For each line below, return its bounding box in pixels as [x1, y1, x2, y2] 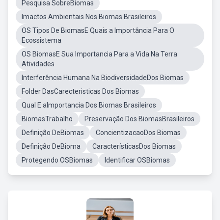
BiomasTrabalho [22, 115, 73, 123]
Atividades [22, 60, 55, 68]
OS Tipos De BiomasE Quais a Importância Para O [22, 27, 174, 34]
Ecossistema [22, 36, 61, 44]
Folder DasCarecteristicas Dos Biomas [22, 87, 139, 95]
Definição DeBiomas [22, 129, 84, 137]
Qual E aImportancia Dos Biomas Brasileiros [22, 101, 156, 109]
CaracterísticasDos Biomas [92, 142, 176, 150]
